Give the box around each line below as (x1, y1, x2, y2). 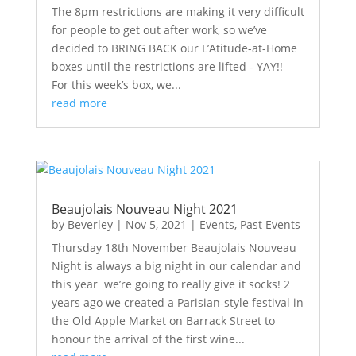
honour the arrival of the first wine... (51, 331, 245, 346)
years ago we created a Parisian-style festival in (51, 294, 304, 310)
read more (51, 95, 107, 110)
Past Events (239, 216, 300, 232)
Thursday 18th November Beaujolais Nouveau (51, 239, 296, 255)
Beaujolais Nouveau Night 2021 (51, 199, 238, 218)
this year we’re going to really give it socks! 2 (51, 276, 290, 292)
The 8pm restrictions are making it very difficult (51, 3, 304, 19)
